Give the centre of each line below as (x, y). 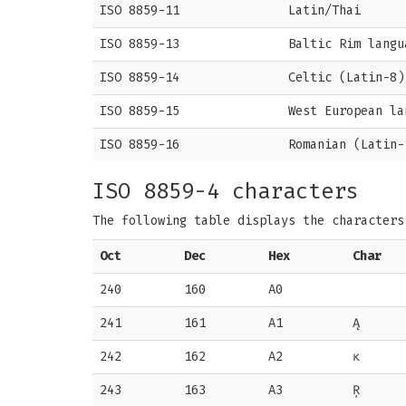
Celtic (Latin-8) (346, 77)
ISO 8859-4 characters (226, 191)
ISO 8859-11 (140, 10)
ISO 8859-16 (140, 145)
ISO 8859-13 (140, 44)
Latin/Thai (324, 10)
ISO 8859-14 (140, 77)
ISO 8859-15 (140, 111)
